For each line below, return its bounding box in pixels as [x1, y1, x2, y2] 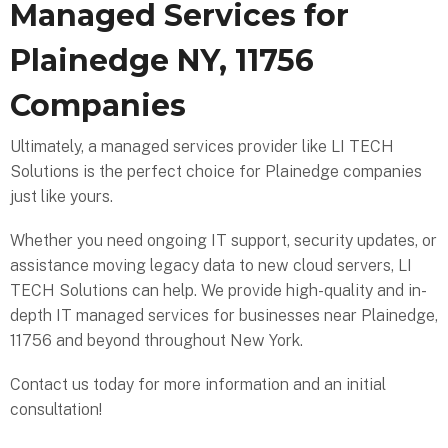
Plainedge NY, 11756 [10, 41, 314, 79]
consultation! [10, 400, 102, 420]
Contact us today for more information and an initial [10, 375, 386, 395]
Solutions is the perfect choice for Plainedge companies [10, 162, 422, 182]
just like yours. [10, 187, 113, 207]
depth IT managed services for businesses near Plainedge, [10, 306, 438, 326]
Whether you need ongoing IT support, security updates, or [10, 231, 437, 251]
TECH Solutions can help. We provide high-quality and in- [10, 281, 427, 301]
